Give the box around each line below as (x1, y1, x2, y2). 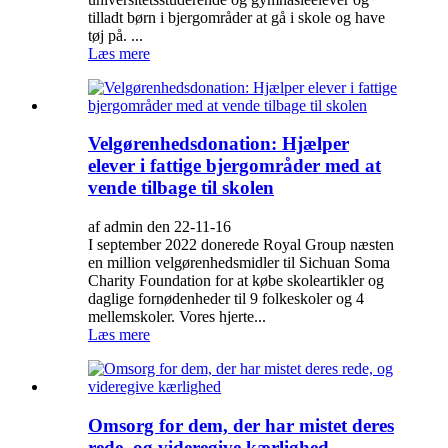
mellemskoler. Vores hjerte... (88, 308, 266, 326)
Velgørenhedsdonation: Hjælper (88, 133, 349, 155)
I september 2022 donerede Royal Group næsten (88, 236, 394, 254)
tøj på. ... (88, 26, 143, 44)
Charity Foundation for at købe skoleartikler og (88, 272, 384, 290)
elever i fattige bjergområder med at (88, 155, 381, 177)
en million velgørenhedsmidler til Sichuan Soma (88, 254, 390, 272)
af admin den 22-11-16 (88, 218, 231, 236)
